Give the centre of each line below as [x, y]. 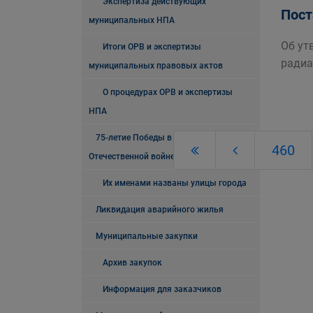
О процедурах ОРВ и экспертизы [168, 92]
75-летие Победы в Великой [152, 138]
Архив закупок [132, 263]
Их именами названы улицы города [175, 183]
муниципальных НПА [132, 20]
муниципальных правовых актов [156, 66]
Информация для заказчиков [162, 289]
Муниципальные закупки [147, 236]
